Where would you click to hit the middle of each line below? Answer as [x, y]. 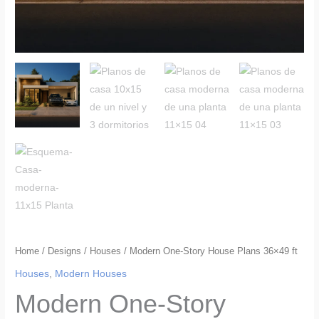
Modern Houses [91, 273]
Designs [65, 252]
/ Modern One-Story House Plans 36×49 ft [210, 252]
